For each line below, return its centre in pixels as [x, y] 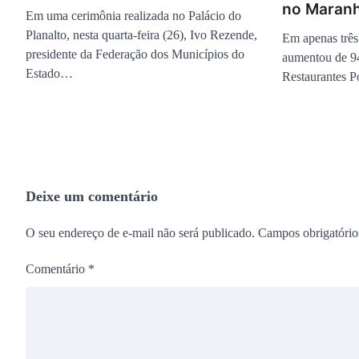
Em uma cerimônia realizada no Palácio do [133, 16]
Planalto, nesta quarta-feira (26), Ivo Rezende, [141, 35]
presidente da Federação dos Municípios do [135, 54]
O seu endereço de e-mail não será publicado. [140, 233]
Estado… [49, 73]
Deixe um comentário [92, 196]
